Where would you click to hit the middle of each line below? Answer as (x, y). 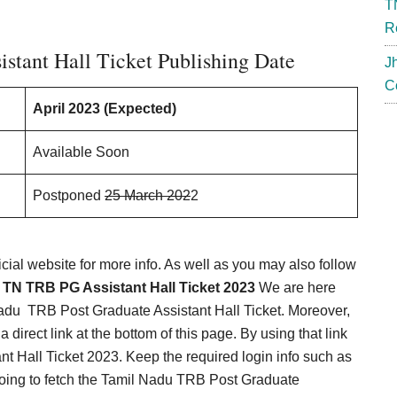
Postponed (69, 195)
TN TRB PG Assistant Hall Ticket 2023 (129, 288)
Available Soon (81, 152)
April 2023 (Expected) (105, 109)
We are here (296, 288)
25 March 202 (148, 195)
